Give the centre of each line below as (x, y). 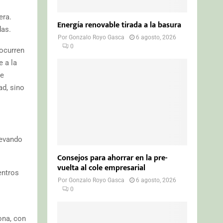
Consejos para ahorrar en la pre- (112, 158)
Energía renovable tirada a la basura (119, 25)
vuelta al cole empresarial (102, 168)
